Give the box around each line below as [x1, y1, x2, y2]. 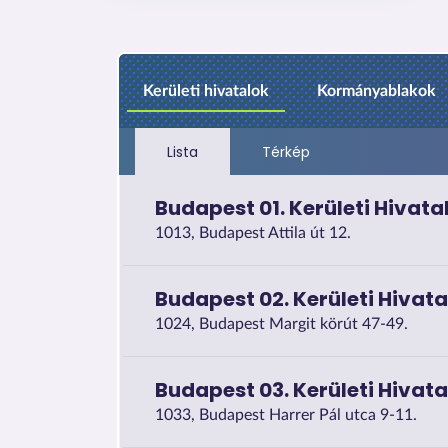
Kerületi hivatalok [143, 82, 269, 99]
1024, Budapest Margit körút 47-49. [155, 315, 408, 332]
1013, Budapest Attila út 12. [155, 224, 351, 241]
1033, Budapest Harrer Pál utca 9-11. [155, 406, 417, 423]
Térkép [261, 141, 310, 162]
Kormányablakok [317, 82, 436, 99]
